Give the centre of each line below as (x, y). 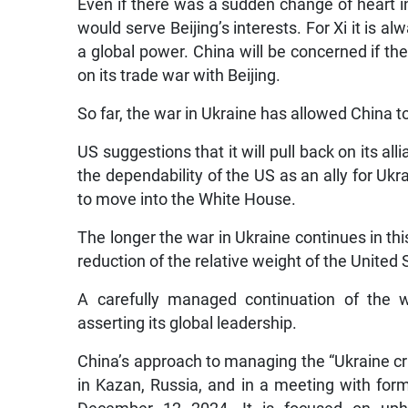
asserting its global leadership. (188, 324)
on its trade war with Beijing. (179, 76)
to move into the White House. (187, 200)
